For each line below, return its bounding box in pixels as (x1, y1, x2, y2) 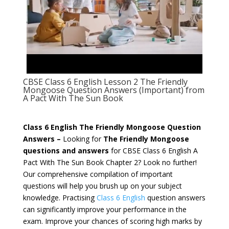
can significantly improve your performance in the (22, 204, 187, 215)
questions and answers (22, 146, 109, 156)
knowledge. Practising (22, 193, 95, 203)
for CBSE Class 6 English (108, 146, 193, 156)
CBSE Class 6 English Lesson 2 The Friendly (22, 76, 188, 88)
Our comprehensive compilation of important (22, 169, 173, 179)
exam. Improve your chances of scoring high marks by (22, 216, 202, 226)
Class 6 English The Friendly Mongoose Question (22, 122, 201, 132)
